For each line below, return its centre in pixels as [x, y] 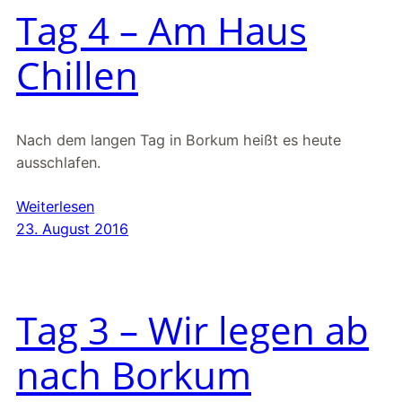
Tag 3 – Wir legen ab [192, 329]
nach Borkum [134, 374]
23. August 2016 [72, 228]
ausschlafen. [58, 162]
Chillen [77, 74]
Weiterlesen [55, 206]
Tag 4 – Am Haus [162, 30]
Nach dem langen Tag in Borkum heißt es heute [179, 140]
